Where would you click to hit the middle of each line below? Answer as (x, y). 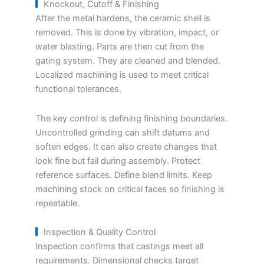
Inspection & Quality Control (100, 232)
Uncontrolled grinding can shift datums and (123, 132)
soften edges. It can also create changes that (126, 146)
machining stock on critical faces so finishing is (130, 189)
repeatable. (57, 203)
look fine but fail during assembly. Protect (118, 161)
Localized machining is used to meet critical (122, 75)
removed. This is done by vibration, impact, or (127, 33)
